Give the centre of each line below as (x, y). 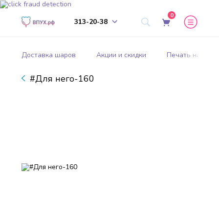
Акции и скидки (121, 55)
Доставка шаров (49, 55)
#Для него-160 (62, 78)
